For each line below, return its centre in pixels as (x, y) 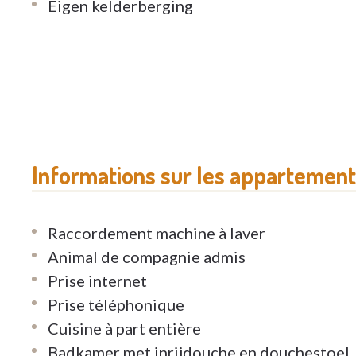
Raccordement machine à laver (157, 233)
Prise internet (97, 281)
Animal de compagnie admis (147, 257)
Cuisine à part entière (124, 329)
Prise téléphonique (116, 305)
